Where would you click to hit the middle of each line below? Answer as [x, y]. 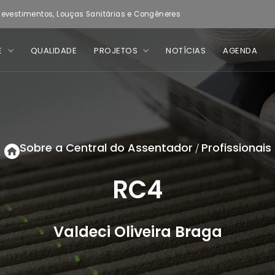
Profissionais [236, 148]
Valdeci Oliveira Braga [137, 232]
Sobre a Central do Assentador [106, 148]
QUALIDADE [53, 51]
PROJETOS [116, 51]
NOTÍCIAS [186, 51]
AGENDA [240, 51]
